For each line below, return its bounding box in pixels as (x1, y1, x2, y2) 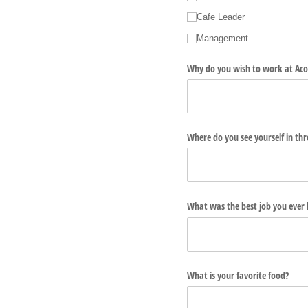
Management (197, 32, 249, 43)
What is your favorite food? (187, 268, 289, 282)
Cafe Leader (197, 12, 245, 23)
